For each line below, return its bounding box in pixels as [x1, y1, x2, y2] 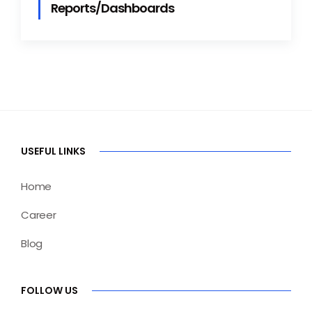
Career [21, 207, 56, 222]
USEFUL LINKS [21, 144, 86, 159]
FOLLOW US [21, 283, 78, 298]
